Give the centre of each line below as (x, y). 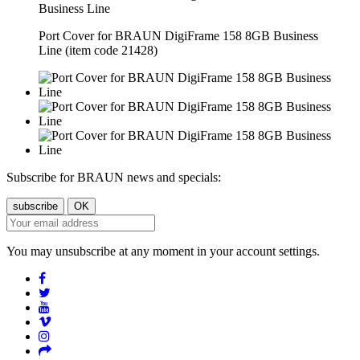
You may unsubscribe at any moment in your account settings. (163, 252)
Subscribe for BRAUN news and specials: (114, 178)
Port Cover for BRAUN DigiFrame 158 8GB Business (178, 36)
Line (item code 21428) (98, 51)
